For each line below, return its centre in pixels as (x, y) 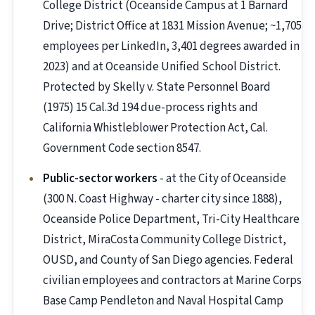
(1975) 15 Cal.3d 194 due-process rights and (150, 108)
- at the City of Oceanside (222, 179)
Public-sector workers (100, 179)
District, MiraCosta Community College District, (165, 240)
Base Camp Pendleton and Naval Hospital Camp (163, 301)
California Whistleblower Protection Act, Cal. (155, 128)
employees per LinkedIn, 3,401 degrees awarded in (171, 47)
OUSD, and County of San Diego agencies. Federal (168, 261)
